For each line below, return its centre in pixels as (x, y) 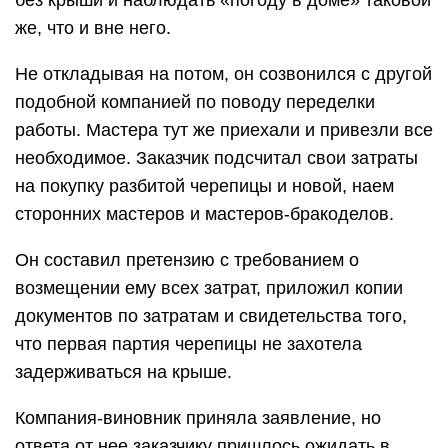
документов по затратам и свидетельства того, (211, 316)
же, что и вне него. (93, 28)
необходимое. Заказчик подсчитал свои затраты (216, 158)
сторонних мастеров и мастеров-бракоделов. (204, 214)
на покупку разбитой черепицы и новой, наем (204, 186)
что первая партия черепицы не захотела (188, 344)
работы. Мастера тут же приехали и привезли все (224, 130)
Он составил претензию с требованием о (187, 260)
